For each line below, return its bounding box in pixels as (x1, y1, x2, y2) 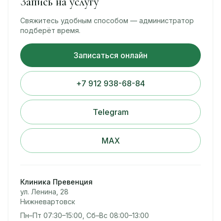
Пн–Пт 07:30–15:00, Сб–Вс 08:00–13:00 (20, 211, 149, 220)
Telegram (92, 107, 129, 117)
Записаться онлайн (74, 50, 147, 60)
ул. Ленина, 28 (20, 187, 69, 196)
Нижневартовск (20, 197, 75, 206)
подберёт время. (20, 26, 80, 35)
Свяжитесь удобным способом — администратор (20, 16, 194, 25)
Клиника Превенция (20, 177, 93, 186)
